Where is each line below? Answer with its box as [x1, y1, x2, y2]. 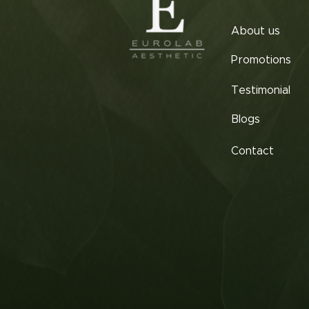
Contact [231, 145, 274, 157]
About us [231, 25, 280, 37]
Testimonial [231, 84, 290, 96]
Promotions [231, 54, 291, 66]
